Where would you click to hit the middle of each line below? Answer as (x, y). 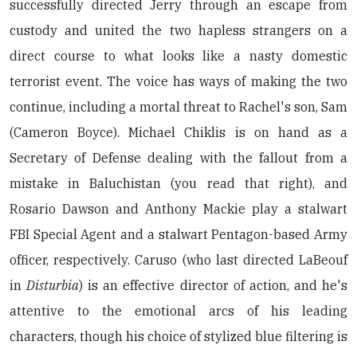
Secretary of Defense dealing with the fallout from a (178, 158)
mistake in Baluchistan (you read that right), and (178, 183)
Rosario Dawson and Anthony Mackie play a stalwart (178, 209)
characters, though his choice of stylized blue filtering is (178, 336)
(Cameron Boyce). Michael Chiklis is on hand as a (178, 132)
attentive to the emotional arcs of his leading (178, 311)
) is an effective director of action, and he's (214, 285)
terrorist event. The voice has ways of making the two (178, 81)
